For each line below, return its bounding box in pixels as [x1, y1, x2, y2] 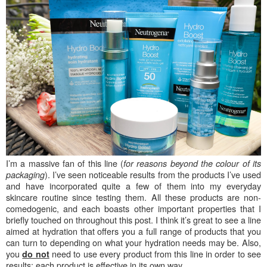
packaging [6, 168, 45, 181]
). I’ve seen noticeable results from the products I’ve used [45, 167, 261, 181]
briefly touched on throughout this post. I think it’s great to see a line [6, 213, 261, 226]
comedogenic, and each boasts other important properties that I [6, 201, 261, 215]
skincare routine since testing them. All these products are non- [6, 190, 261, 203]
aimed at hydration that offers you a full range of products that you [6, 224, 261, 237]
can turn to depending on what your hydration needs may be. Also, [6, 235, 261, 249]
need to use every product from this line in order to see [52, 247, 262, 260]
